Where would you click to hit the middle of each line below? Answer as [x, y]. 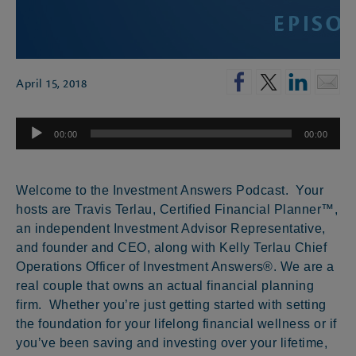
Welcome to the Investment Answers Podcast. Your [170, 190]
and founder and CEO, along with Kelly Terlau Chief [171, 247]
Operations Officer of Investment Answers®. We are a [175, 266]
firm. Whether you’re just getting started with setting [171, 304]
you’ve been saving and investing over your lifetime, [172, 342]
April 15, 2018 [51, 83]
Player [31, 145]
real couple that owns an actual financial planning [165, 285]
